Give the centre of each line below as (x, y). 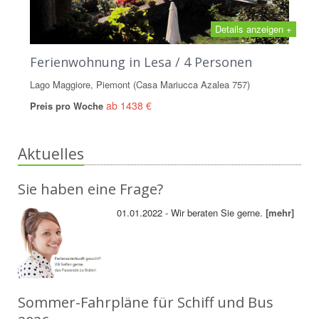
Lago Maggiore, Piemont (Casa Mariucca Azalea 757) (140, 84)
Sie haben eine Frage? (90, 189)
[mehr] (280, 212)
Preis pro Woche (68, 105)
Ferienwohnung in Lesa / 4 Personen (141, 62)
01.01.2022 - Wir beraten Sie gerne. (192, 212)
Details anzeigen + (253, 28)
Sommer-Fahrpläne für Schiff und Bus (146, 302)
